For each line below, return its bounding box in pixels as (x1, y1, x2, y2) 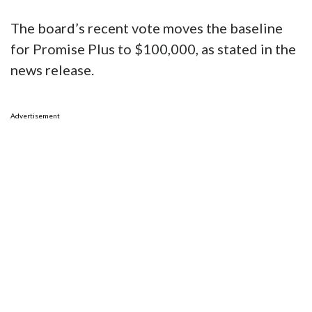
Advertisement (10, 111, 60, 120)
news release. (10, 61, 94, 79)
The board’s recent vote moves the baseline (10, 19, 283, 37)
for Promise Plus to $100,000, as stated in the (10, 40, 296, 58)
